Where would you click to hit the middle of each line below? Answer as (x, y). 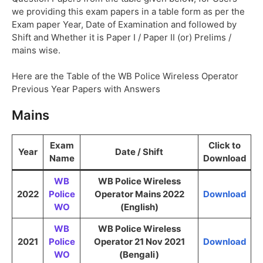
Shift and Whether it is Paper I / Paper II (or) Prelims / (122, 37)
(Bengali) (139, 255)
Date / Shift (139, 152)
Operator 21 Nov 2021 (139, 242)
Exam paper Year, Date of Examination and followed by (124, 24)
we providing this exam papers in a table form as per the (128, 11)
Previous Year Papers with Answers (86, 89)
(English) (139, 207)
